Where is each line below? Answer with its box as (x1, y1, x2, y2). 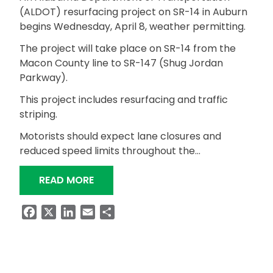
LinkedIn (76, 205, 114, 219)
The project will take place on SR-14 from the (19, 41, 236, 55)
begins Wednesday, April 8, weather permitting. (19, 19, 246, 34)
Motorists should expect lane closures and (19, 129, 221, 143)
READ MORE (39, 173, 94, 187)
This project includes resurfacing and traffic (19, 93, 228, 107)
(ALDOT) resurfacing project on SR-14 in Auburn (19, 5, 247, 19)
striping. (19, 107, 62, 121)
